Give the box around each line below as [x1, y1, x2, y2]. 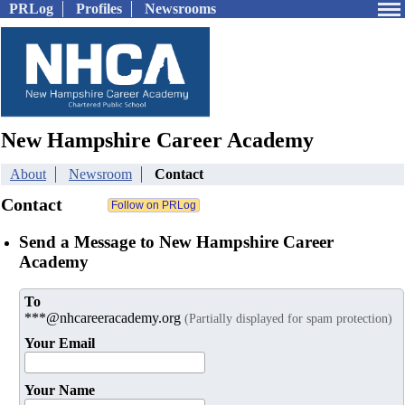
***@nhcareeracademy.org [24, 310, 184, 326]
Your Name [24, 382, 95, 399]
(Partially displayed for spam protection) [184, 311, 392, 326]
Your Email [24, 335, 95, 352]
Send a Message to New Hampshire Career [19, 231, 334, 251]
